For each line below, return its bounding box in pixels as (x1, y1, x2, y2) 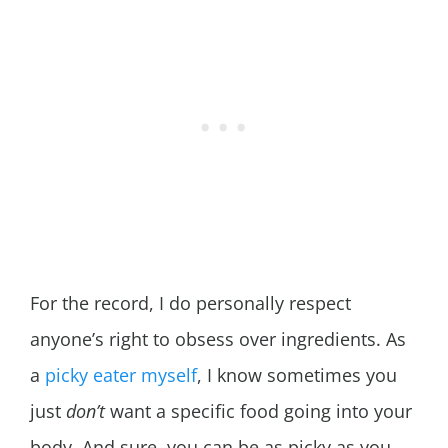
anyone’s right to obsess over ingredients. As (30, 327, 406, 352)
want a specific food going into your (105, 399, 412, 424)
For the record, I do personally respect (30, 291, 351, 316)
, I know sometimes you (197, 363, 397, 388)
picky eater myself (45, 363, 197, 388)
